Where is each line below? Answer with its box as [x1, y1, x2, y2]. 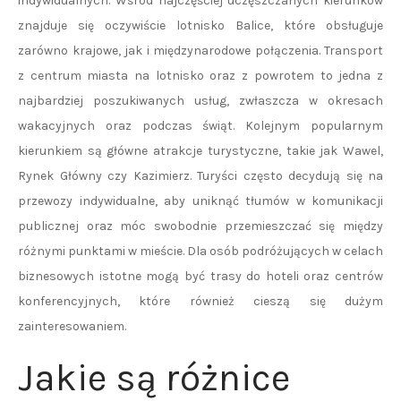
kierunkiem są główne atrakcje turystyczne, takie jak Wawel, [18, 143, 383, 158]
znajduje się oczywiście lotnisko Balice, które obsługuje [18, 18, 383, 33]
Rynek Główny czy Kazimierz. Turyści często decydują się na [18, 168, 383, 183]
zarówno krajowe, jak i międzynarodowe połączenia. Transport [18, 43, 383, 58]
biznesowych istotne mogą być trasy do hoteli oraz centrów [18, 269, 383, 284]
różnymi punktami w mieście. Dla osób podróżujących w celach [18, 243, 383, 259]
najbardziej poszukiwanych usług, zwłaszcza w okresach [18, 93, 383, 108]
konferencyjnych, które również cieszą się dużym [18, 294, 383, 309]
